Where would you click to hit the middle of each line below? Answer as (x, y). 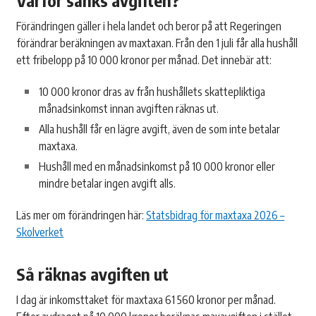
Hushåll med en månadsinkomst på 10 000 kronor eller (157, 167)
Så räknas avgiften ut (93, 274)
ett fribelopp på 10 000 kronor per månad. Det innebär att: (144, 60)
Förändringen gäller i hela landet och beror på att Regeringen (149, 26)
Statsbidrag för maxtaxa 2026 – (215, 215)
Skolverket (40, 232)
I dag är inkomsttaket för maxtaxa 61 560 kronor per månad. (146, 300)
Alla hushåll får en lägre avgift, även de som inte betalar (160, 129)
